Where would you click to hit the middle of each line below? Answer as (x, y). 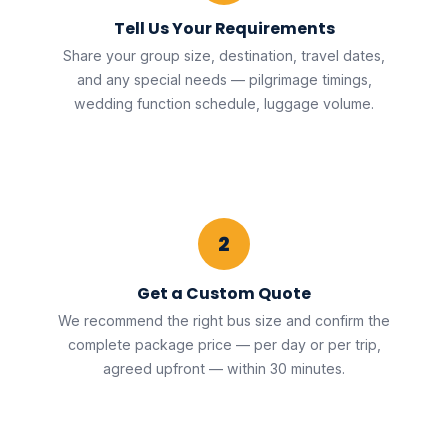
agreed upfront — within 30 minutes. (224, 369)
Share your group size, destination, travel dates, (224, 55)
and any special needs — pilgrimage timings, (224, 79)
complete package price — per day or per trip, (224, 345)
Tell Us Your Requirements (224, 28)
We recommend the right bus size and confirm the (224, 321)
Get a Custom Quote (224, 294)
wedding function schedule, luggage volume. (224, 103)
